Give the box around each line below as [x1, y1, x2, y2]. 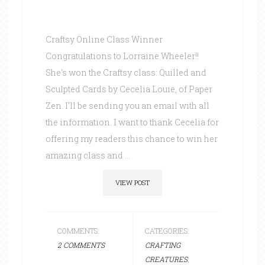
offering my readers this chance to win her [45, 133, 218, 144]
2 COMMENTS [57, 240, 105, 250]
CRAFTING [144, 240, 180, 250]
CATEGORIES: [144, 226, 189, 235]
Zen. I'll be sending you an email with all [45, 100, 209, 111]
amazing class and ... [45, 150, 130, 161]
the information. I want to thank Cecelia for [45, 117, 219, 128]
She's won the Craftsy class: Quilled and [45, 67, 206, 78]
